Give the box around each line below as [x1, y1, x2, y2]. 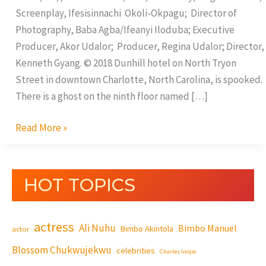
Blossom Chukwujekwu [12, 243, 112, 257]
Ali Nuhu [79, 221, 116, 235]
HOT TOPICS [24, 174, 135, 197]
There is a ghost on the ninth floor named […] [15, 89, 208, 103]
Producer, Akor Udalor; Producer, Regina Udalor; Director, [15, 39, 264, 53]
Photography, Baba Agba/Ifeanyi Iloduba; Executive [15, 23, 235, 36]
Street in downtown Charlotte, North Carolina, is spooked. [15, 72, 262, 86]
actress [34, 218, 74, 236]
